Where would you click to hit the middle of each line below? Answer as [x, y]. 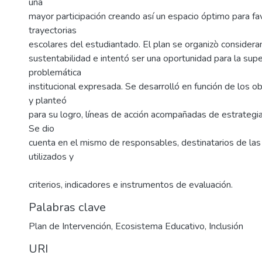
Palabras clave [67, 208]
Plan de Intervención [70, 227]
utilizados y [51, 157]
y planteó [48, 101]
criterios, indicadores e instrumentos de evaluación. [131, 185]
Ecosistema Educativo [160, 227]
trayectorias [53, 31]
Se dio [42, 129]
